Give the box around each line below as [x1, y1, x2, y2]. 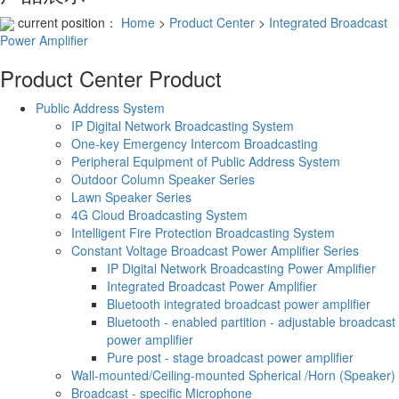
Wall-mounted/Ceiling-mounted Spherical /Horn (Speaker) [71, 365, 395, 384]
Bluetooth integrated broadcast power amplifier [107, 294, 370, 313]
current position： [14, 12, 121, 31]
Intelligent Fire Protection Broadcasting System [71, 223, 335, 241]
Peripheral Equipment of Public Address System [71, 151, 340, 170]
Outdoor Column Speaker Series [71, 169, 255, 188]
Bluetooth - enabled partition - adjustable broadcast [107, 312, 395, 330]
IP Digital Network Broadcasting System [71, 116, 294, 134]
